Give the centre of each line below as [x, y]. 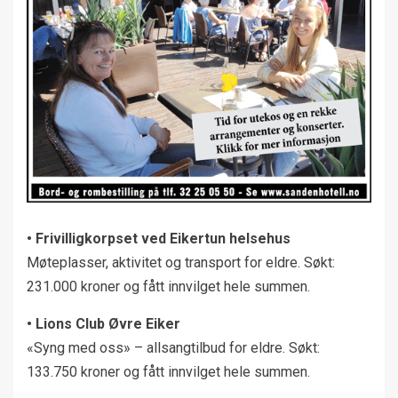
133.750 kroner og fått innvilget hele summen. [168, 372]
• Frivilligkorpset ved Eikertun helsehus [159, 239]
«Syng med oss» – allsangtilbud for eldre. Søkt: [173, 348]
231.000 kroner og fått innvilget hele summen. [168, 287]
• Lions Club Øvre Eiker [103, 324]
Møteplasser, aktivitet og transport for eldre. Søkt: [181, 263]
